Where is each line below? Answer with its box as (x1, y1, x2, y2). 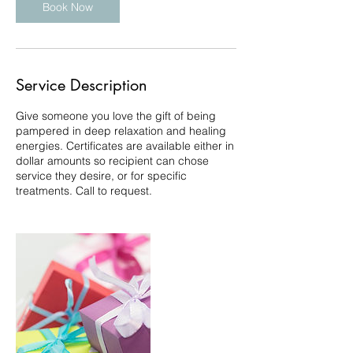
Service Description (16, 75, 147, 95)
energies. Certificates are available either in (16, 139, 234, 153)
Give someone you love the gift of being (16, 109, 216, 123)
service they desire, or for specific (16, 169, 187, 183)
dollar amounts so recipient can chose (16, 154, 209, 168)
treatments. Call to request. (16, 184, 152, 198)
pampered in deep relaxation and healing (16, 124, 226, 138)
